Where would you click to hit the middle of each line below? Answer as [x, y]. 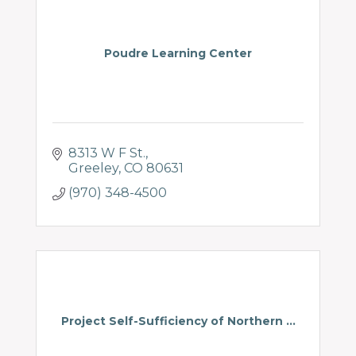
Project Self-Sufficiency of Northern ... [178, 321]
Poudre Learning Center [178, 53]
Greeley [93, 168]
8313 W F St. [107, 153]
